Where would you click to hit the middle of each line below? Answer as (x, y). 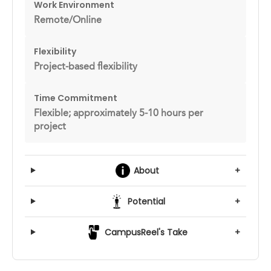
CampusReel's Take (146, 232)
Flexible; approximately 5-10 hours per (119, 113)
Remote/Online (68, 20)
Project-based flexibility (86, 67)
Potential (146, 201)
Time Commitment (76, 98)
